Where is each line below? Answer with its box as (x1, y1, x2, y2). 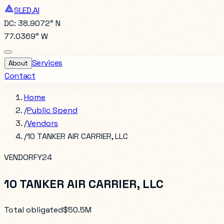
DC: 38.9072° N (4, 18, 60, 28)
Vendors (27, 118, 58, 128)
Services (31, 57, 63, 68)
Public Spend (27, 105, 77, 115)
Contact (4, 70, 35, 81)
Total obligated (4, 204, 63, 215)
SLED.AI (14, 5, 39, 15)
